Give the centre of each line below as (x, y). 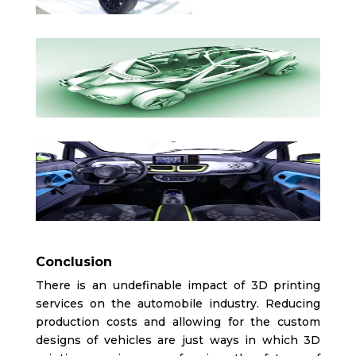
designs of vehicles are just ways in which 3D (178, 341)
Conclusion (74, 262)
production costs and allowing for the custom (178, 322)
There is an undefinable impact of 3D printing (178, 286)
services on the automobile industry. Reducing (178, 304)
